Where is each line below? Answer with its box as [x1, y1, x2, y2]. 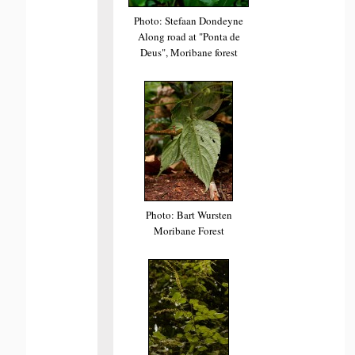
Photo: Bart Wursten [145, 207, 232, 222]
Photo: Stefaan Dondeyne [134, 13, 244, 28]
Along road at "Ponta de [137, 29, 240, 44]
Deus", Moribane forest [139, 44, 238, 59]
